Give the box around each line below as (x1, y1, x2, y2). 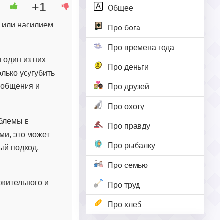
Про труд (108, 181, 140, 189)
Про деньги (108, 63, 149, 71)
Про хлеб (108, 200, 141, 209)
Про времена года (108, 43, 174, 52)
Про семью (108, 161, 148, 169)
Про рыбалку (108, 141, 155, 150)
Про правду (108, 122, 150, 130)
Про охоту (108, 102, 144, 110)
